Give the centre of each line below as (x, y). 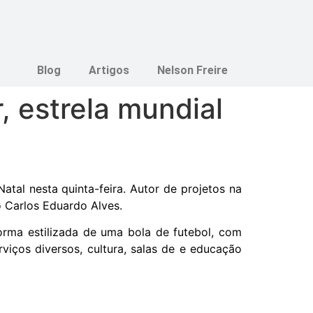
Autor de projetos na (186, 189)
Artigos (109, 70)
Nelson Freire (192, 70)
